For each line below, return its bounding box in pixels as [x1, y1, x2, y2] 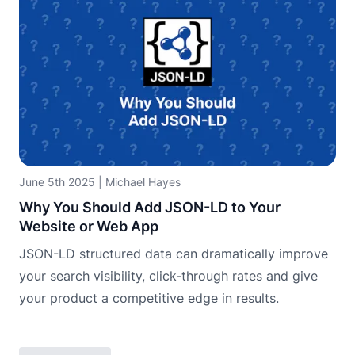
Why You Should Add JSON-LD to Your [19, 198, 281, 216]
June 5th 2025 [19, 174, 95, 189]
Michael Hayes [105, 174, 181, 189]
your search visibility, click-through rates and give [19, 267, 318, 284]
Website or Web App [19, 217, 158, 235]
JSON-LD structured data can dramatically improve [19, 245, 328, 261]
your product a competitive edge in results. [19, 289, 279, 306]
